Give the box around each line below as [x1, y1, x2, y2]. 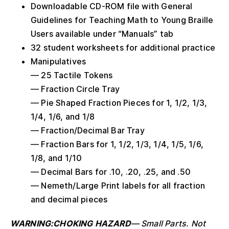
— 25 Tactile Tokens [31, 70, 113, 80]
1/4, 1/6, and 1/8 [31, 111, 95, 122]
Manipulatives [31, 56, 86, 66]
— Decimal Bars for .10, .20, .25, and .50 [31, 166, 191, 177]
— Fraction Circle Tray [31, 83, 120, 94]
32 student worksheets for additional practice [31, 42, 215, 53]
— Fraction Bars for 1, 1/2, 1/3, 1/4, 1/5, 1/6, [31, 139, 203, 149]
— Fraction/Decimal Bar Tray [31, 125, 145, 135]
